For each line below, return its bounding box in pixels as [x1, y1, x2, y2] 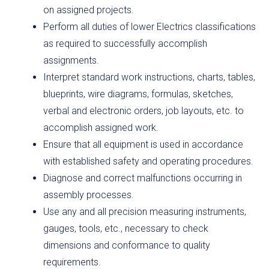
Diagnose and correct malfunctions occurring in [43, 172, 242, 184]
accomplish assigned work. [43, 122, 159, 134]
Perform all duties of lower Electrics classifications [43, 21, 256, 33]
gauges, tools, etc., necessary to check [43, 223, 208, 235]
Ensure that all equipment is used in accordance [43, 139, 243, 151]
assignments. [43, 55, 99, 67]
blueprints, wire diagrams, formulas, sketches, [43, 88, 233, 100]
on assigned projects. [43, 4, 134, 16]
